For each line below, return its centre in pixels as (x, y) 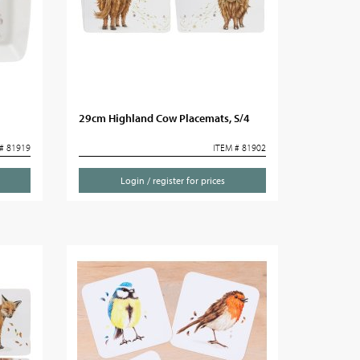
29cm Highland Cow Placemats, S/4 (165, 118)
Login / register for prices (172, 180)
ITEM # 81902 (239, 147)
